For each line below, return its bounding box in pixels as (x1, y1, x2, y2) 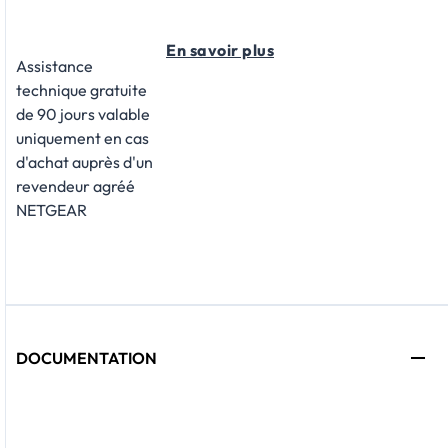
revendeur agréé (16, 176, 135, 197)
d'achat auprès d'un (16, 152, 153, 173)
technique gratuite (16, 80, 147, 101)
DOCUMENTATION (16, 348, 157, 369)
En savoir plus (166, 40, 274, 61)
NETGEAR (16, 200, 87, 221)
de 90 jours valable (16, 104, 150, 125)
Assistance (16, 56, 93, 77)
